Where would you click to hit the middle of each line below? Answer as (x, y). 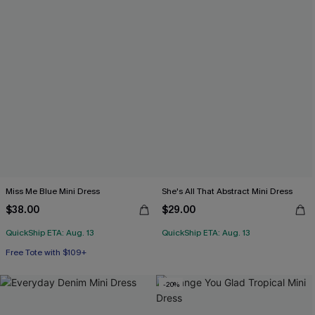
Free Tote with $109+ (46, 252)
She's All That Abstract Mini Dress (227, 191)
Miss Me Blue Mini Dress (53, 191)
